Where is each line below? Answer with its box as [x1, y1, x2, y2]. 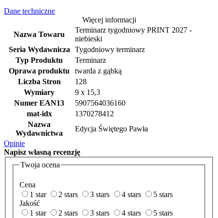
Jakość [19, 199, 40, 208]
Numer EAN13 [14, 99, 64, 107]
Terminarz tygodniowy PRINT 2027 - [75, 26, 192, 34]
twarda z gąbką [75, 67, 122, 75]
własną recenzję [26, 148, 80, 156]
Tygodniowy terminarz [75, 45, 145, 54]
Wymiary [24, 88, 54, 96]
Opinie [4, 139, 25, 147]
